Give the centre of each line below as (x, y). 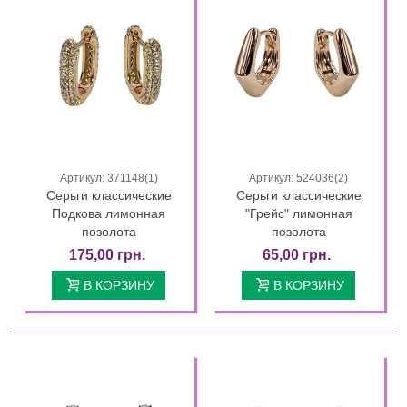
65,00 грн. (297, 254)
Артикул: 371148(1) (109, 178)
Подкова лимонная (109, 213)
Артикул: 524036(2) (298, 178)
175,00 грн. (107, 254)
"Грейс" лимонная (298, 213)
